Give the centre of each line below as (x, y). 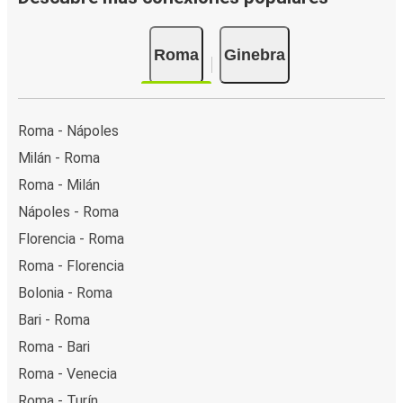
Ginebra (255, 54)
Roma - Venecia (67, 373)
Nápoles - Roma (68, 211)
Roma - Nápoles (68, 130)
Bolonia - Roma (65, 292)
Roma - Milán (59, 184)
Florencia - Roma (71, 238)
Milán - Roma (59, 157)
